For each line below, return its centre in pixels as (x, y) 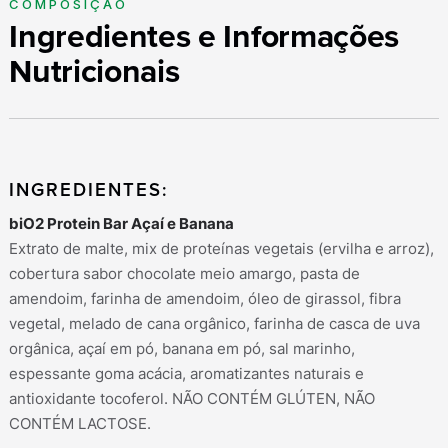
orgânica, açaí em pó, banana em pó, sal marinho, (182, 349)
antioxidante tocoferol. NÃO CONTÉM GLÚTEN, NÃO (192, 399)
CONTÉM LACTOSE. (80, 424)
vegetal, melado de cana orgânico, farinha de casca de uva (215, 324)
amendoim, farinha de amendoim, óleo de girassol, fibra (205, 299)
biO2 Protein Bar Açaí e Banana (122, 224)
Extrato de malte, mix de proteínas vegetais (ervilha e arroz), (222, 249)
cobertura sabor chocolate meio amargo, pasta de (185, 274)
